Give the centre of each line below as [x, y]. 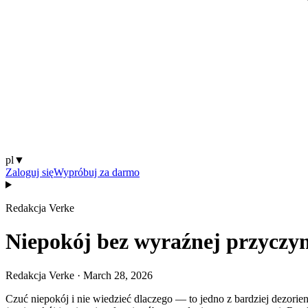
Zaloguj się [30, 172]
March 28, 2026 [118, 275]
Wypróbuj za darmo [97, 172]
